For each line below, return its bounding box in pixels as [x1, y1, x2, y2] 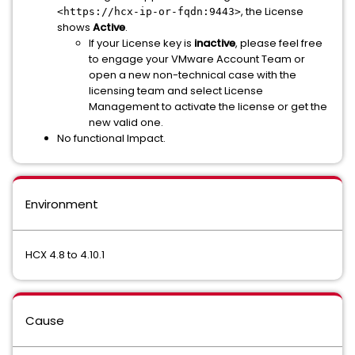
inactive [194, 36, 235, 51]
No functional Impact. [57, 131, 166, 146]
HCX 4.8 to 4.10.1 [25, 247, 105, 262]
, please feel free [235, 36, 323, 51]
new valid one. [89, 115, 163, 130]
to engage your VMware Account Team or [89, 52, 305, 67]
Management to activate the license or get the [89, 99, 327, 114]
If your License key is [89, 36, 194, 51]
